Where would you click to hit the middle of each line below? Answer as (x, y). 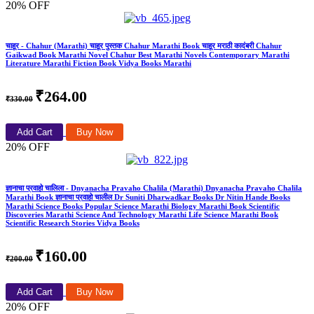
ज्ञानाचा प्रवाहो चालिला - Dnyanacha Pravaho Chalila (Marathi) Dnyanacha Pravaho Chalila (154, 188)
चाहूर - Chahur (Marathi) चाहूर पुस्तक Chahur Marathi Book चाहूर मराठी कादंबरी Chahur (144, 46)
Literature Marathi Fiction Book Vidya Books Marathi (98, 63)
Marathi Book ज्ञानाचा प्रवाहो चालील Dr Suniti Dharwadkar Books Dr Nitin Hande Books (148, 197)
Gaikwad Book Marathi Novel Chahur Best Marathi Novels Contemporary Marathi (148, 55)
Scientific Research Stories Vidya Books (73, 223)
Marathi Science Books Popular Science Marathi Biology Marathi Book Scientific (143, 206)
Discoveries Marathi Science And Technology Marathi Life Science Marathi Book (142, 215)
